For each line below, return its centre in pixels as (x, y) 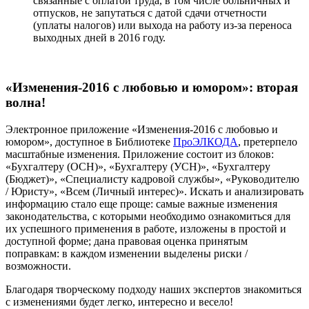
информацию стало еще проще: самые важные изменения (141, 204)
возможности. (38, 266)
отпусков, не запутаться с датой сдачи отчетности (150, 12)
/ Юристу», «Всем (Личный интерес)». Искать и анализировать (154, 192)
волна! (26, 103)
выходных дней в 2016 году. (99, 37)
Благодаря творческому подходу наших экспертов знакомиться (153, 290)
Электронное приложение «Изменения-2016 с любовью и (142, 130)
